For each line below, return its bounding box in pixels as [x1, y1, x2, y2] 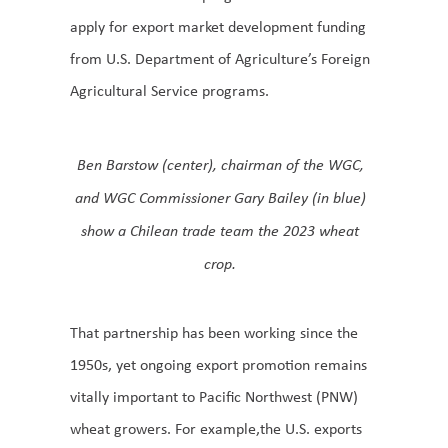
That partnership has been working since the [70, 321, 358, 343]
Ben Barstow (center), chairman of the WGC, [76, 153, 364, 174]
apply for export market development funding [70, 16, 366, 37]
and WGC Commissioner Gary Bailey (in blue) [74, 186, 366, 207]
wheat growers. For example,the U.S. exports [70, 417, 362, 439]
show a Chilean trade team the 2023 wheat [81, 219, 359, 240]
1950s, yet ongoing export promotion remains [70, 353, 367, 375]
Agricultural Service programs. [70, 80, 269, 101]
